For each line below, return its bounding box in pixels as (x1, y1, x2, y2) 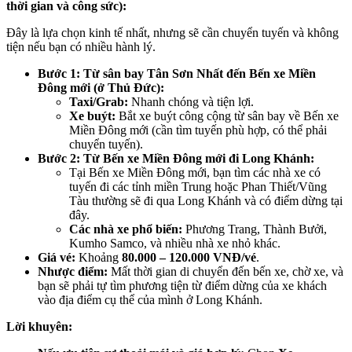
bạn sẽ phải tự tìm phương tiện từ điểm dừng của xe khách (38, 279, 327, 293)
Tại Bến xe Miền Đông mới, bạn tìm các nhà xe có (69, 166, 321, 180)
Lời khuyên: (6, 320, 72, 334)
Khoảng (75, 251, 122, 265)
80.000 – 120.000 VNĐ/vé (122, 251, 256, 265)
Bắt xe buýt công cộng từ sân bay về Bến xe (115, 109, 339, 123)
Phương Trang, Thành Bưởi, (182, 222, 327, 236)
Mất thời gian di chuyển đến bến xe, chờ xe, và (108, 265, 343, 279)
